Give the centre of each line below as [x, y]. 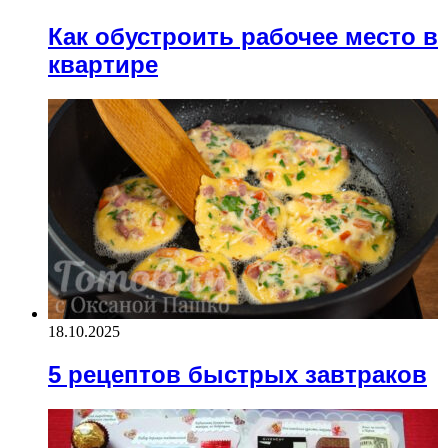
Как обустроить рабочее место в [243, 37]
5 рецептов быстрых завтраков [237, 374]
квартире [103, 65]
